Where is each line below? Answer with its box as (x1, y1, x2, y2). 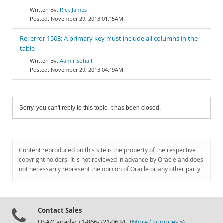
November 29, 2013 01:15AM (51, 15, 123, 22)
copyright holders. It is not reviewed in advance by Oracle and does (19, 155, 203, 164)
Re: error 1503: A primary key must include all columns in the (20, 34, 198, 43)
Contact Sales (38, 206, 82, 215)
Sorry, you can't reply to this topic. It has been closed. (19, 104, 161, 111)
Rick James (60, 6, 87, 13)
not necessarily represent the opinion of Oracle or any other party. (19, 165, 202, 173)
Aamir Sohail (60, 57, 92, 64)
